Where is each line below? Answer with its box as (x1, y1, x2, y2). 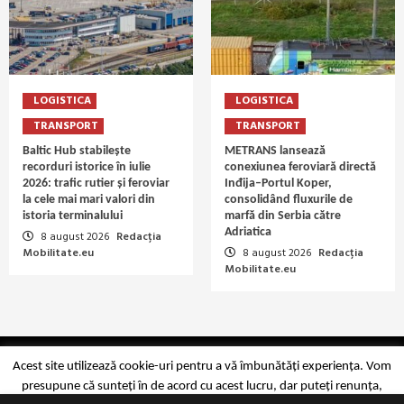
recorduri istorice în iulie (23, 161, 151, 175)
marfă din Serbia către (225, 209, 341, 224)
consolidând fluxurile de (225, 193, 353, 207)
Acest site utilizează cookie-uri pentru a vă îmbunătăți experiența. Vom (13, 359, 391, 373)
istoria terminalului (23, 209, 123, 224)
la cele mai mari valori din (23, 193, 155, 207)
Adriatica (225, 225, 271, 240)
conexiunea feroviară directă (225, 161, 376, 175)
